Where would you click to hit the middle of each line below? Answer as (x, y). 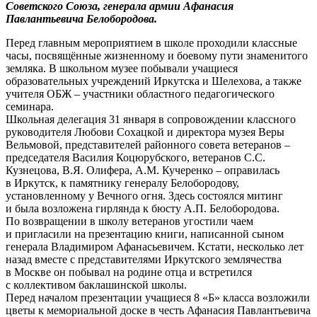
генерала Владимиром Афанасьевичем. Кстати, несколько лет (155, 246)
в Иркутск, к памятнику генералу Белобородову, (122, 183)
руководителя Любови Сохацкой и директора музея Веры (145, 132)
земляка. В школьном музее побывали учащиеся (122, 68)
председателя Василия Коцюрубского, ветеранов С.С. (136, 157)
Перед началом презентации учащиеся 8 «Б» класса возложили (158, 297)
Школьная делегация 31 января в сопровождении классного (151, 119)
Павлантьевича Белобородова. (81, 18)
